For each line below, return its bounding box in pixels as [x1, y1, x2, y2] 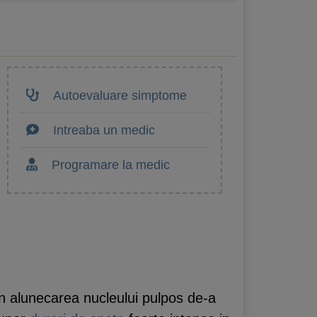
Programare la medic [52, 157, 170, 172]
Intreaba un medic [53, 122, 155, 137]
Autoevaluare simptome [53, 88, 187, 103]
